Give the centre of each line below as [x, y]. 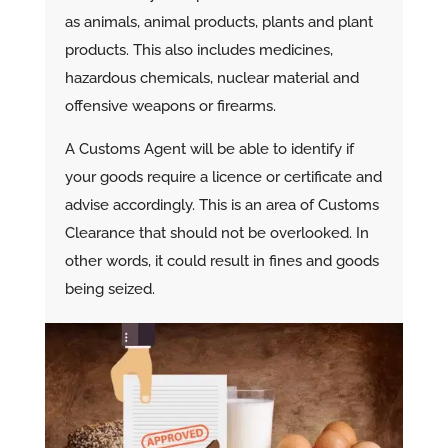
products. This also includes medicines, [198, 50]
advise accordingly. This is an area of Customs [221, 205]
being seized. [109, 289]
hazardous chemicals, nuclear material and [211, 78]
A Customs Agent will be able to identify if [209, 149]
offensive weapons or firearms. [170, 106]
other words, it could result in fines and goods [221, 261]
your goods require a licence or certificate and [223, 177]
